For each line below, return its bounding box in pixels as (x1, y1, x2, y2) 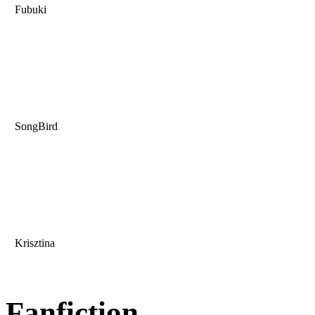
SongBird (12, 120, 58, 133)
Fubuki (12, 4, 46, 16)
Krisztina (12, 237, 55, 250)
